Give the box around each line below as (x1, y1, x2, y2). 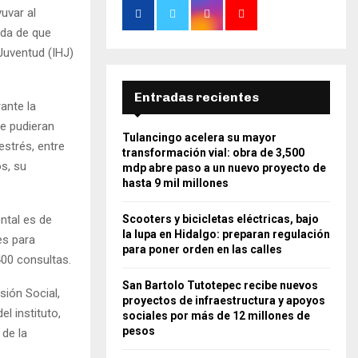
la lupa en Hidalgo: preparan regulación (122, 227, 330, 241)
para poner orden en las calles (122, 242, 282, 256)
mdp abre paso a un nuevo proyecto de (122, 161, 326, 174)
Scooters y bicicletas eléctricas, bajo (122, 212, 319, 225)
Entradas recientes (134, 89, 259, 105)
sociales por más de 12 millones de (122, 308, 310, 322)
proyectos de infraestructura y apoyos (122, 293, 325, 307)
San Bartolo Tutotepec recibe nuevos (122, 278, 318, 292)
